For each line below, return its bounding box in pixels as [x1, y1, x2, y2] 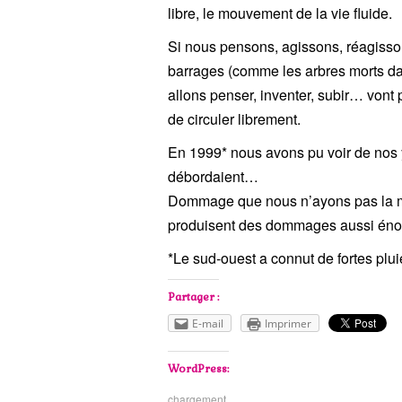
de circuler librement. [168, 109, 301, 129]
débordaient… [168, 166, 258, 187]
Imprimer [265, 316, 311, 331]
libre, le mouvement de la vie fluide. [168, 3, 392, 23]
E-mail [192, 316, 223, 331]
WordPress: [168, 362, 229, 377]
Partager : [168, 290, 219, 304]
